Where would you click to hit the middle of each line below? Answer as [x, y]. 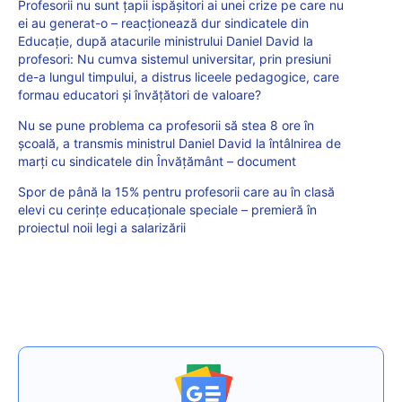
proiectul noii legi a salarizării [102, 228]
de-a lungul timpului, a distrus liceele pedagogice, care [179, 77]
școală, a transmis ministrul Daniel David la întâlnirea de [179, 144]
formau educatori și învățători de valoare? [140, 95]
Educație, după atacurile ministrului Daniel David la [166, 41]
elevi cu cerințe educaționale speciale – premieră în [167, 210]
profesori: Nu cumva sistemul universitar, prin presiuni [175, 59]
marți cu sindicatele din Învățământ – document [157, 162]
